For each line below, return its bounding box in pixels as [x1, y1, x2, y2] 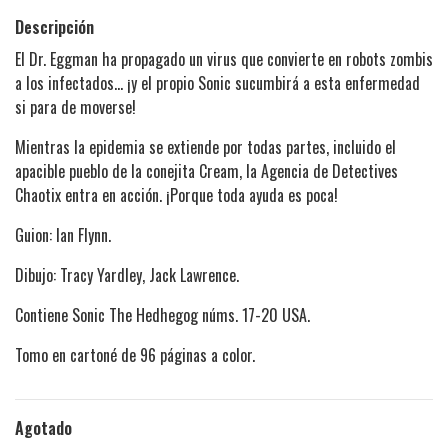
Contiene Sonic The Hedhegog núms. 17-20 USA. [15, 303, 310, 328]
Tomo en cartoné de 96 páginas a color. [15, 343, 255, 368]
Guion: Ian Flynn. [15, 223, 111, 248]
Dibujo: [15, 263, 56, 288]
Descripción [15, 15, 94, 40]
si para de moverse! [15, 95, 140, 120]
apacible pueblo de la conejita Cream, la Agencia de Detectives [15, 159, 398, 184]
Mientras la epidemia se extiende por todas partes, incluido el [15, 135, 396, 160]
